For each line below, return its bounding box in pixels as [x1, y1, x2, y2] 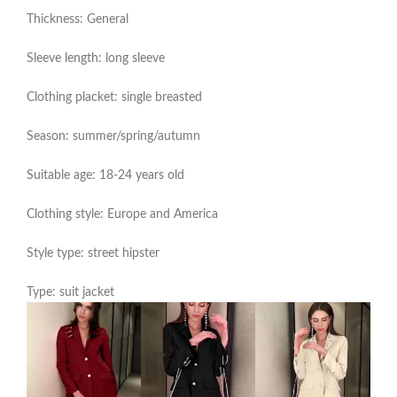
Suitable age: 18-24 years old [27, 169, 184, 183]
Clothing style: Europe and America [27, 208, 218, 222]
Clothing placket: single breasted [27, 91, 202, 105]
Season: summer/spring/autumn [27, 130, 200, 144]
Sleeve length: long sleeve [27, 52, 165, 66]
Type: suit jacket [27, 286, 114, 300]
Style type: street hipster [27, 247, 160, 261]
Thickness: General [27, 13, 128, 27]
